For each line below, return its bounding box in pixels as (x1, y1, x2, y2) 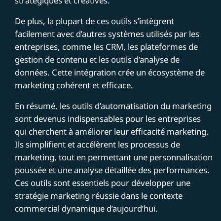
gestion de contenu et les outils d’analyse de (15, 53, 180, 65)
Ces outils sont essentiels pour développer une (15, 177, 191, 188)
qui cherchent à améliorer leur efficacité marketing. (15, 125, 209, 137)
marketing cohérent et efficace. (15, 79, 134, 91)
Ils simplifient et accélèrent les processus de (15, 138, 181, 150)
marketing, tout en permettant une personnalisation (15, 151, 213, 163)
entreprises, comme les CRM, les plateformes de (15, 40, 198, 52)
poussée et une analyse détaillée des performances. (15, 164, 210, 176)
